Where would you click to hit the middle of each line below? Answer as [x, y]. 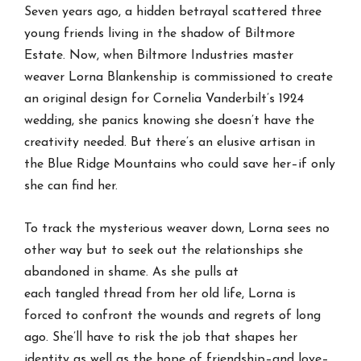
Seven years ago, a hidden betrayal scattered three [173, 12]
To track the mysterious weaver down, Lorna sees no [177, 228]
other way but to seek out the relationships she [164, 250]
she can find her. [71, 186]
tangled [77, 294]
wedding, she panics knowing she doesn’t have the [170, 120]
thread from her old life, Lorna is [198, 294]
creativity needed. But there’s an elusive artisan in [170, 142]
